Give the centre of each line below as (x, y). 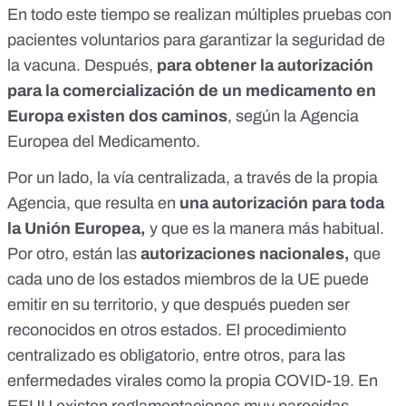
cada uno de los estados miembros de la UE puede (188, 280)
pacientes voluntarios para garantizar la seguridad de (196, 40)
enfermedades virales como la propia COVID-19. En (193, 381)
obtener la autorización (284, 66)
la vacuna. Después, (82, 66)
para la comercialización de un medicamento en (192, 91)
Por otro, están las (74, 254)
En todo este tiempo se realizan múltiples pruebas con (199, 15)
